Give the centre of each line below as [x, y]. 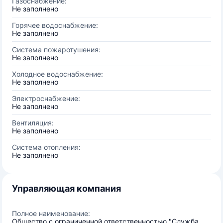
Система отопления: [46, 147]
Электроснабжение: [46, 98]
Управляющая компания [66, 188]
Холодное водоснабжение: [57, 74]
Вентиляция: [33, 123]
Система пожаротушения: [56, 50]
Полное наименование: [51, 213]
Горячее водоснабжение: [55, 25]
